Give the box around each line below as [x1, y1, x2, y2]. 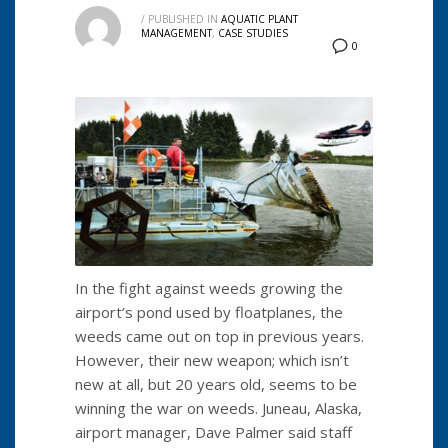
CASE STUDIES [218, 26, 288, 41]
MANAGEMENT [141, 26, 212, 41]
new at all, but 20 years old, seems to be [75, 373, 357, 394]
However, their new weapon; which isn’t [75, 349, 349, 370]
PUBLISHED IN [148, 12, 218, 27]
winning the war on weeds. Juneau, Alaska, [75, 397, 362, 418]
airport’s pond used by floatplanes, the [75, 301, 343, 322]
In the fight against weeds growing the [75, 277, 343, 298]
